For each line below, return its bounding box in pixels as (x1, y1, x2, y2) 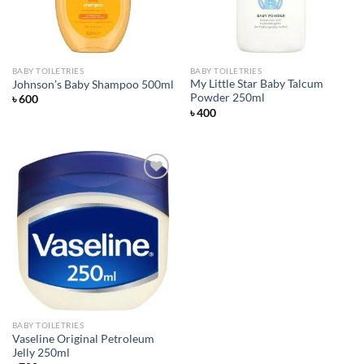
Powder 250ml (189, 91, 265, 105)
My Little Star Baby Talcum (189, 77, 323, 91)
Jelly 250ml (11, 345, 70, 359)
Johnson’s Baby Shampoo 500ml (11, 77, 174, 91)
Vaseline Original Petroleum (11, 331, 154, 345)
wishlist (134, 224, 167, 236)
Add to (136, 213, 165, 224)
